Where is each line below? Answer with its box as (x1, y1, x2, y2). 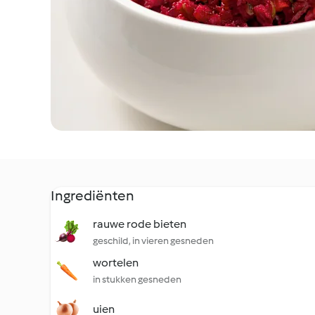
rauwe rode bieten (93, 217, 186, 231)
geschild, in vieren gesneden (93, 235, 214, 247)
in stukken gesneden (93, 274, 181, 285)
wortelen (93, 256, 139, 269)
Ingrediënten (51, 187, 134, 204)
